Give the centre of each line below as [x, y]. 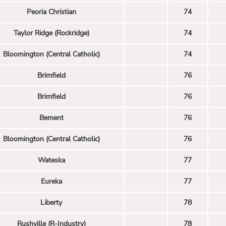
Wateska [51, 160]
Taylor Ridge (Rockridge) [51, 33]
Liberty [51, 202]
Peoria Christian [51, 12]
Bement [51, 118]
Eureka [51, 181]
